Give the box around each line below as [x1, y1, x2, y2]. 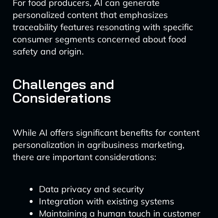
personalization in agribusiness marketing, [12, 139, 184, 150]
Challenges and [12, 75, 114, 92]
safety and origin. [12, 46, 84, 57]
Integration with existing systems [38, 196, 174, 207]
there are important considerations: [12, 151, 156, 163]
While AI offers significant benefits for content [12, 127, 200, 138]
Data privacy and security [38, 183, 144, 195]
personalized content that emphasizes [12, 9, 168, 20]
